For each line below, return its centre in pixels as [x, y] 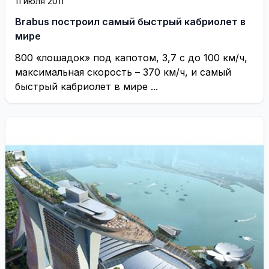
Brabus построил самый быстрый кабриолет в [130, 21]
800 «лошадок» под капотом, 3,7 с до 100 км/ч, [131, 57]
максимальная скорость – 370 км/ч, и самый [123, 72]
